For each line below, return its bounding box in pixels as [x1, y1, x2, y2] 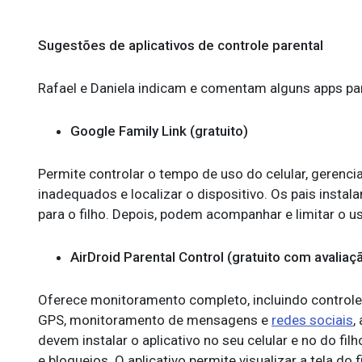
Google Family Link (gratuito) [70, 123, 248, 139]
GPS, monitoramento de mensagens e [38, 312, 271, 328]
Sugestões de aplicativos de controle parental [38, 37, 323, 53]
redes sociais [271, 312, 353, 328]
